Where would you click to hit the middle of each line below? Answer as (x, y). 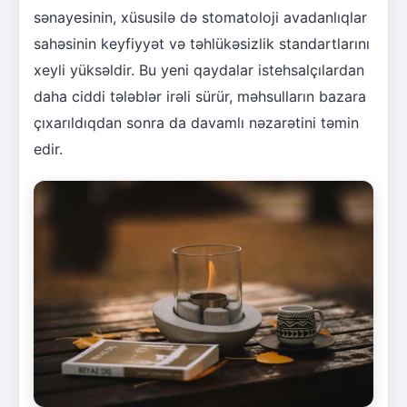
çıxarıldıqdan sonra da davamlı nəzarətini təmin (196, 122)
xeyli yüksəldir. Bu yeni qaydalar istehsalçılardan (199, 69)
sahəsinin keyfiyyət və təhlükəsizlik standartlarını (202, 43)
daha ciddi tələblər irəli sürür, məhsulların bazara (200, 96)
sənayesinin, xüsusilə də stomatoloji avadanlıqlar (200, 17)
